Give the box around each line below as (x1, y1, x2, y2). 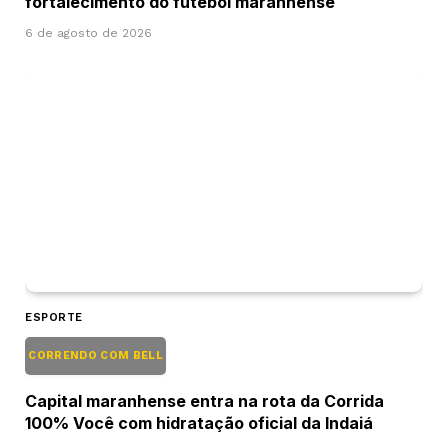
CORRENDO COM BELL (25, 348, 167, 362)
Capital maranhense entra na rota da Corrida (25, 390, 384, 411)
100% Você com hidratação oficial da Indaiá (25, 412, 373, 433)
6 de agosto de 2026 (25, 25, 152, 40)
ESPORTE (25, 310, 83, 324)
